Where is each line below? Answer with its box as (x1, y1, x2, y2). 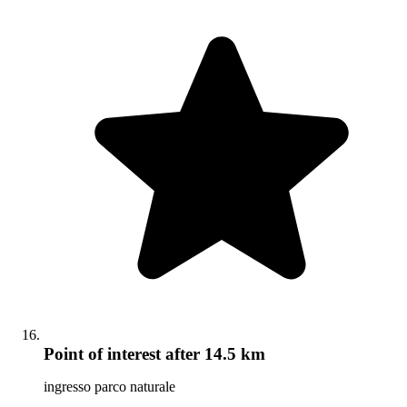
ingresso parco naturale (44, 379, 175, 395)
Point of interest (44, 344, 161, 364)
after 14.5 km (161, 344, 265, 364)
